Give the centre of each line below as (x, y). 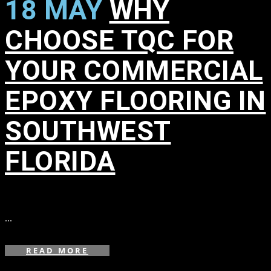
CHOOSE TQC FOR (119, 41)
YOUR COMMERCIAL (134, 71)
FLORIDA (60, 162)
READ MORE (57, 251)
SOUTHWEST (88, 131)
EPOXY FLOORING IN (135, 101)
